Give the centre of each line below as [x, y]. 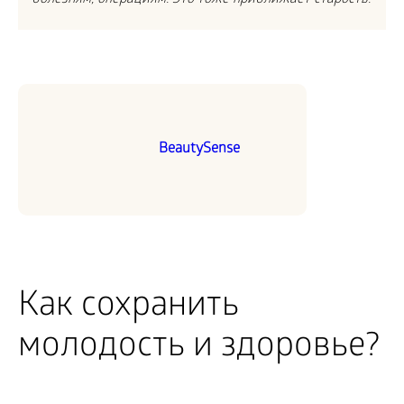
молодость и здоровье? [199, 348]
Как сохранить [129, 308]
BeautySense [199, 149]
